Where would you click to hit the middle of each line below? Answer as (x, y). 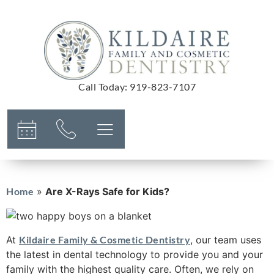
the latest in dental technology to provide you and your (135, 254)
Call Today (102, 86)
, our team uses (226, 239)
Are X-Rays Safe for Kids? (107, 192)
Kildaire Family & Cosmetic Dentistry (105, 239)
